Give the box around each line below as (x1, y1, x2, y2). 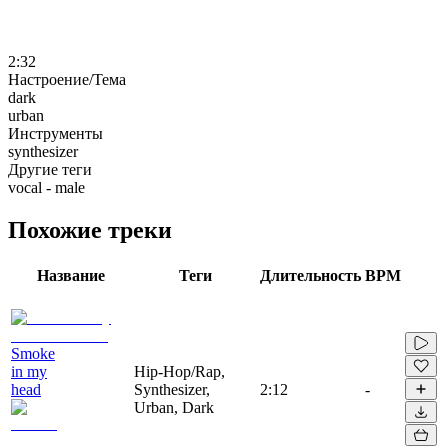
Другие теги (8, 160, 92, 178)
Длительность (260, 266, 361, 284)
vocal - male (8, 178, 85, 196)
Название (36, 266, 105, 284)
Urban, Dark (134, 398, 214, 416)
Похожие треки (8, 216, 172, 243)
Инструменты (8, 124, 103, 142)
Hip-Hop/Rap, (134, 362, 225, 380)
